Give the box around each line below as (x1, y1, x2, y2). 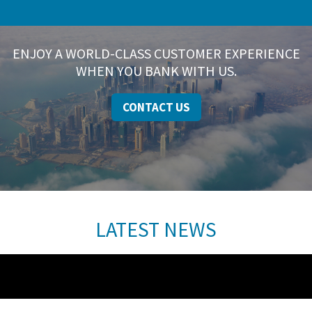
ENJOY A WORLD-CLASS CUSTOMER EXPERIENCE (12, 44, 300, 62)
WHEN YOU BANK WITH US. (75, 61, 237, 79)
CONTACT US (122, 99, 190, 115)
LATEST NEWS (95, 216, 217, 243)
